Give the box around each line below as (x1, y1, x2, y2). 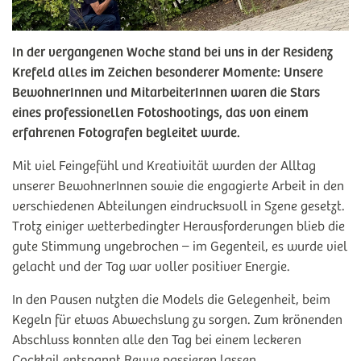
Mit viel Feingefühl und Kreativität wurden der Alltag (12, 158, 316, 175)
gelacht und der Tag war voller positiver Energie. (12, 259, 290, 276)
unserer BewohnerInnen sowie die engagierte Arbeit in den (12, 178, 344, 195)
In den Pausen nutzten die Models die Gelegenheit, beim (12, 292, 330, 309)
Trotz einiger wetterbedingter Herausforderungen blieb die (12, 218, 345, 235)
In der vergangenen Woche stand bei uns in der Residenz (12, 44, 333, 61)
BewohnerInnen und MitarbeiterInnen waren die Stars (12, 85, 320, 102)
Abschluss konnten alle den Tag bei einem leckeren (12, 332, 301, 349)
